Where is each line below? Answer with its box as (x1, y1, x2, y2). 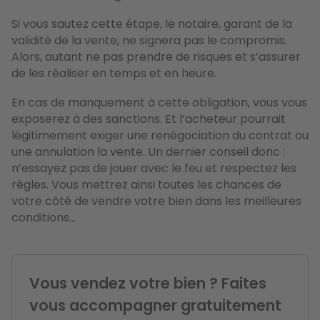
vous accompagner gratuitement (29, 294, 281, 316)
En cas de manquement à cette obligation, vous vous (11, 94, 307, 111)
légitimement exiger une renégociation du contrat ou (11, 126, 309, 144)
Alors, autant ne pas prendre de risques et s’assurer (11, 48, 301, 65)
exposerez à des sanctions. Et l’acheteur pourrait (11, 110, 286, 127)
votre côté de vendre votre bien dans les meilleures (11, 192, 301, 209)
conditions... (11, 209, 76, 226)
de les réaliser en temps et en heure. (11, 64, 216, 81)
